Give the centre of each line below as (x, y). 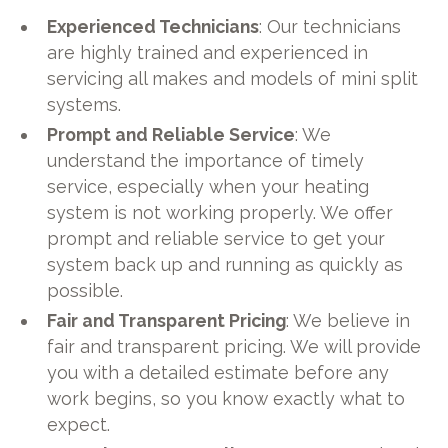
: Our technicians (330, 27)
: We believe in (348, 321)
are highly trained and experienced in (208, 53)
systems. (84, 105)
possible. (85, 291)
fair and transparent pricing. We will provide (234, 347)
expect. (79, 425)
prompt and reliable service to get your (216, 239)
